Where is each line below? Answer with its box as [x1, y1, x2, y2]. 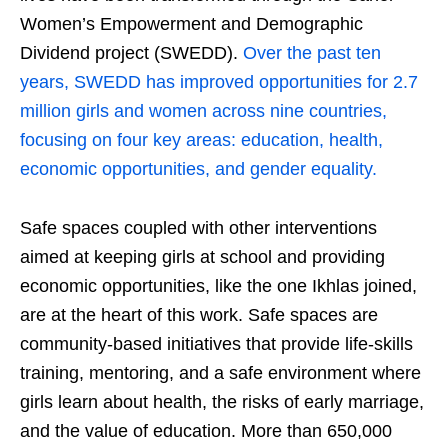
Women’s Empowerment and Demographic [20, 14, 363, 35]
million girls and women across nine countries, [20, 101, 387, 122]
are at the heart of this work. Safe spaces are [20, 305, 378, 326]
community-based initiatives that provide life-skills [20, 334, 413, 355]
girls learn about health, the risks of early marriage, [20, 392, 424, 413]
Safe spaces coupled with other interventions [20, 218, 377, 239]
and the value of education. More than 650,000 [20, 421, 392, 442]
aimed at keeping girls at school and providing [20, 247, 385, 268]
